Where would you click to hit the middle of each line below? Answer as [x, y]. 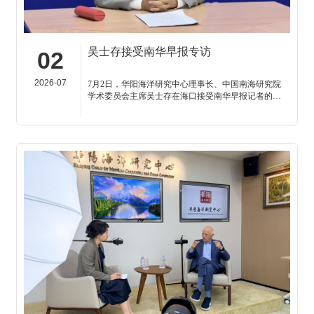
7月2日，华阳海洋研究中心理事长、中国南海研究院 [184, 84]
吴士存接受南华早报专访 [149, 51]
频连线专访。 [113, 108]
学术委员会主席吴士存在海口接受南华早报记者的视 [184, 96]
